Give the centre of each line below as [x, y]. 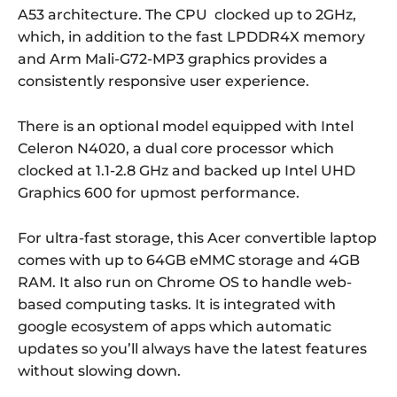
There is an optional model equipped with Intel [186, 127]
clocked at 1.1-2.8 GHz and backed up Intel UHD [187, 171]
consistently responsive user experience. [163, 82]
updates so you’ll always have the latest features [192, 349]
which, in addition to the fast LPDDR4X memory [191, 37]
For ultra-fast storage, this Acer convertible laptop [197, 238]
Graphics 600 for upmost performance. [159, 193]
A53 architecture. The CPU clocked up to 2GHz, [187, 15]
